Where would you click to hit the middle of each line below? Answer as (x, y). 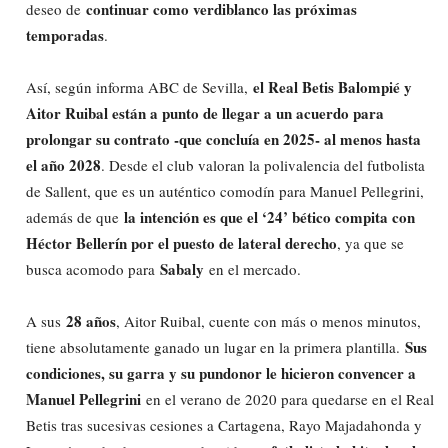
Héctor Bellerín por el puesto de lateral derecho (181, 242)
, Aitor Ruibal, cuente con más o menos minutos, (268, 320)
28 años (91, 320)
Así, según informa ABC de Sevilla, (139, 86)
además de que (75, 216)
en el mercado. (252, 268)
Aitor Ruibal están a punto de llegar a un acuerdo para (205, 112)
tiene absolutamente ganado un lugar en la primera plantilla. (215, 346)
